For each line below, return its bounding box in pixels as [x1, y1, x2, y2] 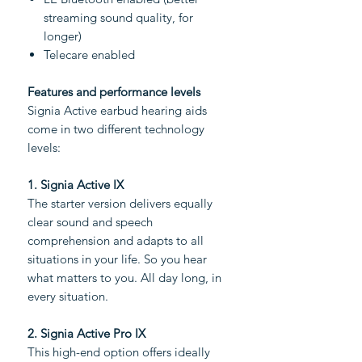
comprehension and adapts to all [27, 233, 204, 249]
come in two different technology [27, 121, 204, 137]
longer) [44, 28, 82, 44]
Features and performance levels [27, 84, 200, 100]
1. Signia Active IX [27, 177, 124, 193]
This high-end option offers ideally [27, 344, 210, 360]
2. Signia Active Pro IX [27, 326, 145, 342]
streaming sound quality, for [44, 10, 193, 26]
